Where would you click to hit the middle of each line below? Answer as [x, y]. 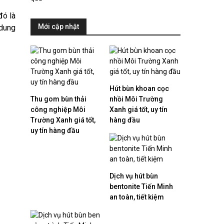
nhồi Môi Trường [136, 99]
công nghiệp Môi [58, 109]
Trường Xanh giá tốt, [63, 120]
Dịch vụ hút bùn [134, 176]
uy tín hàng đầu [55, 130]
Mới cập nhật [58, 26]
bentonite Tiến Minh [141, 186]
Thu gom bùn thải [58, 99]
